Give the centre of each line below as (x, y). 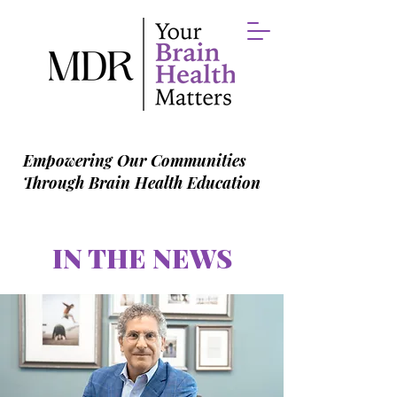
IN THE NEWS (142, 258)
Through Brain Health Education (142, 183)
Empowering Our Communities (135, 160)
